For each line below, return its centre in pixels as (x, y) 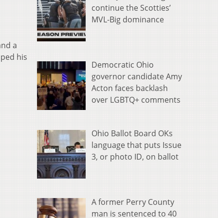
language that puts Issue (136, 145)
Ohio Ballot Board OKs (132, 133)
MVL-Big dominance (128, 20)
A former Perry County (133, 202)
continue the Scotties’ (131, 8)
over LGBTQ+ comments (136, 100)
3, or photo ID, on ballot (135, 156)
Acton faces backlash (130, 88)
